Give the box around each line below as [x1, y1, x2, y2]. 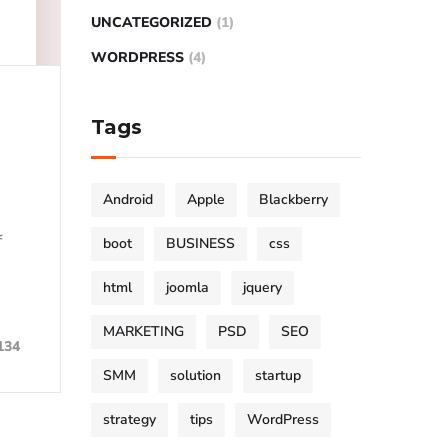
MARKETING [103, 322, 184, 341]
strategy [103, 410, 156, 429]
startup [255, 366, 301, 385]
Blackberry [259, 190, 328, 209]
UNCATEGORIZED [91, 13, 212, 32]
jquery [243, 278, 282, 297]
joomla [166, 278, 209, 297]
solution [170, 366, 221, 385]
